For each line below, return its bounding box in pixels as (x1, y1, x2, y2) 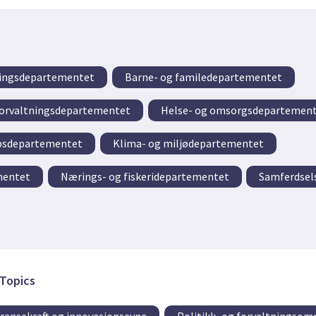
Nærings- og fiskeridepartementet (60, 169, 229, 183)
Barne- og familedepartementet (124, 69, 282, 84)
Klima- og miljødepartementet (112, 135, 264, 150)
